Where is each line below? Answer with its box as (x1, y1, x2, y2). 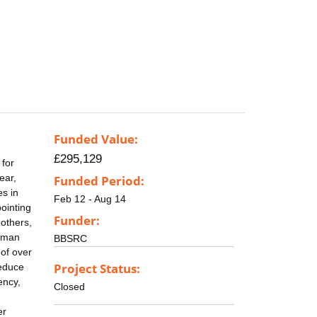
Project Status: (54, 260, 140, 277)
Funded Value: (54, 131, 138, 148)
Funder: (54, 212, 100, 229)
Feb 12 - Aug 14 (54, 193, 126, 205)
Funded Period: (54, 173, 144, 190)
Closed (54, 280, 85, 292)
